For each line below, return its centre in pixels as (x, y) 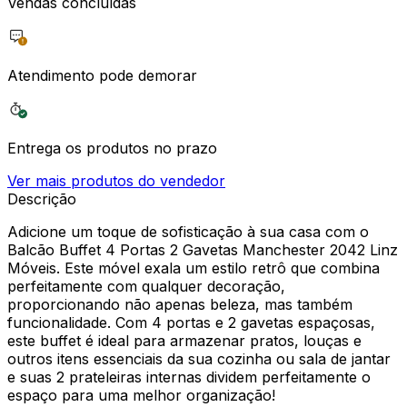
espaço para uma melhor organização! (141, 395)
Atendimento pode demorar (102, 75)
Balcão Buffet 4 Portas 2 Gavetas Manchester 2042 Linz (203, 249)
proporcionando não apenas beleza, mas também (180, 304)
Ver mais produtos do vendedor (116, 180)
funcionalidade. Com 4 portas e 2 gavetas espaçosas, (191, 322)
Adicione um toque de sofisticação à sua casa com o (188, 231)
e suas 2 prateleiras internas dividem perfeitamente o (189, 377)
